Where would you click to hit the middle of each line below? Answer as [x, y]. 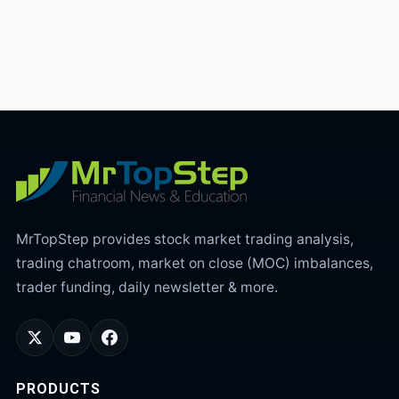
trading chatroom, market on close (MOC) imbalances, [195, 263]
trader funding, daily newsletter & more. [147, 287]
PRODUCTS [58, 389]
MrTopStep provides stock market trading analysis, [185, 239]
